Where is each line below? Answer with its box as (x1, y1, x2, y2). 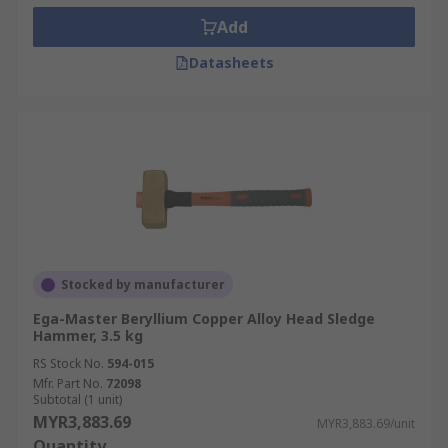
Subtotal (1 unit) (33, 391, 122, 408)
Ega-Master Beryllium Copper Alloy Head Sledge (33, 309, 375, 328)
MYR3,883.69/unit (317, 415, 415, 432)
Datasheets (188, 53, 274, 72)
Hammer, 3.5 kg (33, 326, 143, 345)
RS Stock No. (33, 355, 104, 372)
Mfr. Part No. (33, 375, 103, 392)
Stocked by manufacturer (61, 276, 225, 293)
